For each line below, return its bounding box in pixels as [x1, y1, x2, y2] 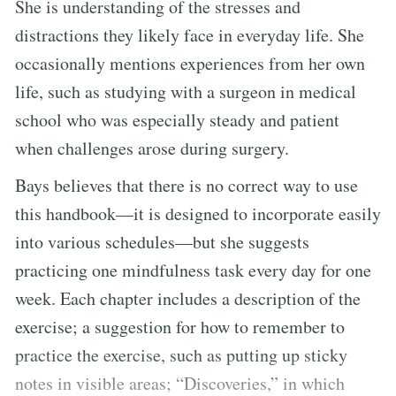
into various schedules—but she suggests [15, 229, 309, 254]
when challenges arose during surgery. [15, 135, 289, 160]
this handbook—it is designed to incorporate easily [15, 201, 381, 225]
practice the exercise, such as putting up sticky [15, 342, 347, 367]
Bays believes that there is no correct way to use [15, 172, 358, 197]
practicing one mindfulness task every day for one [15, 257, 371, 282]
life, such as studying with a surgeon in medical [15, 79, 356, 103]
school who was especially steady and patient [15, 107, 339, 132]
